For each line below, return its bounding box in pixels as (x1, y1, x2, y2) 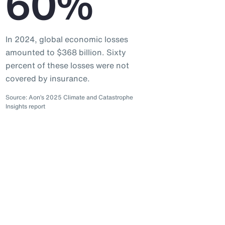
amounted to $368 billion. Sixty (5, 46, 126, 58)
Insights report (5, 102, 45, 110)
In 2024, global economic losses (5, 33, 128, 45)
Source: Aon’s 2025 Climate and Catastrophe (5, 93, 133, 101)
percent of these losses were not (5, 59, 129, 71)
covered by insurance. (5, 72, 90, 84)
